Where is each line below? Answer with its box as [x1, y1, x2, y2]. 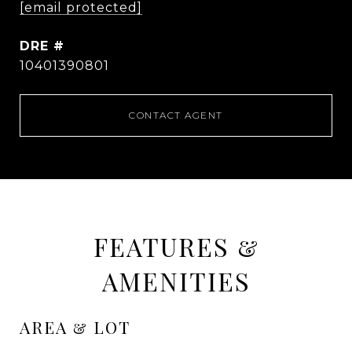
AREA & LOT [20, 316, 130, 339]
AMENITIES [101, 264, 251, 299]
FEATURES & [93, 229, 259, 264]
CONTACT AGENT [129, 109, 223, 122]
